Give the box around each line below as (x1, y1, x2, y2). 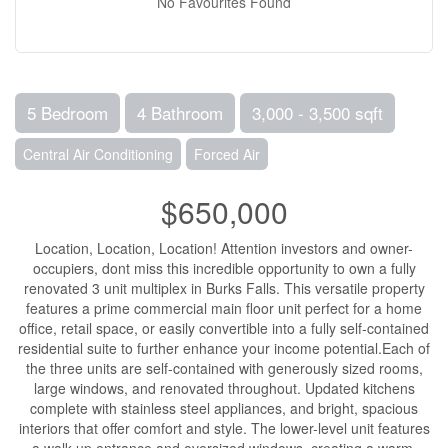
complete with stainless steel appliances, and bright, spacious (30, 397, 418, 418)
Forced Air (194, 143, 260, 164)
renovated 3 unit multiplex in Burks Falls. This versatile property (23, 277, 425, 298)
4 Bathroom (137, 99, 223, 125)
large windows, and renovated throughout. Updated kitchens (33, 377, 415, 398)
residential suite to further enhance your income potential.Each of (18, 337, 430, 358)
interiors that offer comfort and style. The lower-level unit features (18, 417, 430, 438)
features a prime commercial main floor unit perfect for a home (26, 297, 422, 318)
